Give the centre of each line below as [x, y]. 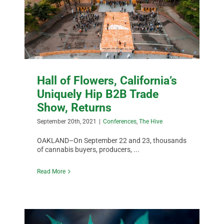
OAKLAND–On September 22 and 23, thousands [112, 140]
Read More [51, 171]
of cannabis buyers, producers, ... [88, 149]
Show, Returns [74, 107]
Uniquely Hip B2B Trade [98, 94]
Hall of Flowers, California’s [107, 80]
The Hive [151, 121]
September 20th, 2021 [67, 121]
